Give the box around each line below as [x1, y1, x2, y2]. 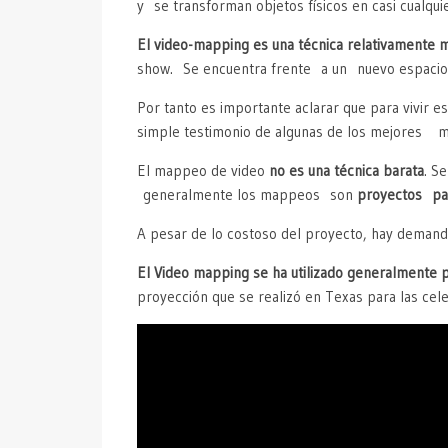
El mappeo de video [137, 161, 269, 181]
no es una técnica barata [269, 161, 424, 181]
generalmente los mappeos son [137, 185, 357, 205]
